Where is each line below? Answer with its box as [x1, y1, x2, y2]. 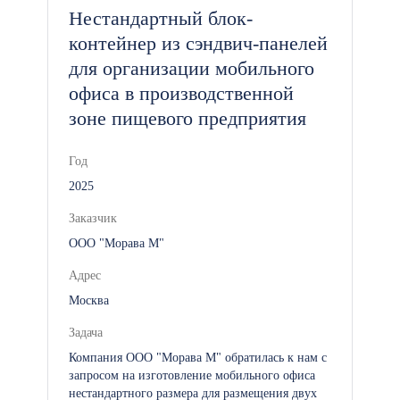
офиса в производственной [69, 82, 294, 104]
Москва [69, 294, 109, 307]
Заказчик [69, 212, 117, 225]
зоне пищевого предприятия [69, 107, 306, 129]
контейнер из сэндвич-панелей [69, 32, 328, 54]
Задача [69, 326, 103, 339]
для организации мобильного [69, 57, 314, 79]
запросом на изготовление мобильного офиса [69, 369, 315, 382]
